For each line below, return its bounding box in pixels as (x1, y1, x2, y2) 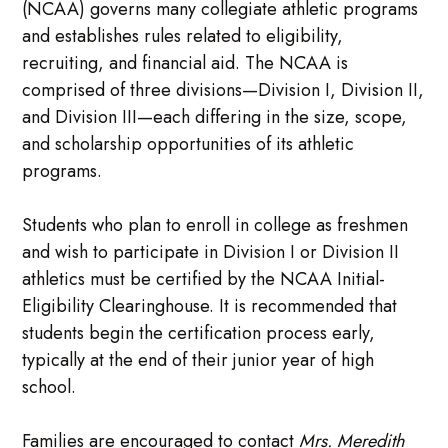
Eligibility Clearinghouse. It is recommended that (22, 293, 398, 320)
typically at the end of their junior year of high (22, 347, 375, 374)
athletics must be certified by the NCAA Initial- (22, 266, 386, 293)
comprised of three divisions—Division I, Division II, (22, 77, 425, 104)
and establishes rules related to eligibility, (22, 23, 344, 50)
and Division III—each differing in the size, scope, (22, 104, 408, 131)
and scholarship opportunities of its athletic (22, 131, 355, 158)
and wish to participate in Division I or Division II (22, 239, 400, 266)
